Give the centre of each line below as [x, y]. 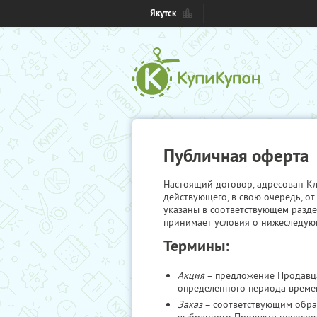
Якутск [163, 13]
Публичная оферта [236, 155]
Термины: [196, 246]
